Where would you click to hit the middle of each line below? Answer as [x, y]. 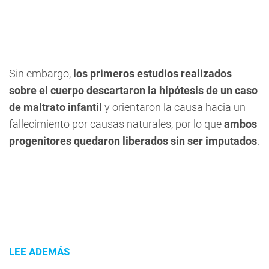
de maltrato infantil [57, 107]
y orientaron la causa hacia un [175, 107]
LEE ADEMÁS [39, 252]
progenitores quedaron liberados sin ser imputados [133, 141]
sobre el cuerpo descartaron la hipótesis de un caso [133, 91]
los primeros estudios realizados [151, 74]
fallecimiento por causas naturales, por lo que [116, 124]
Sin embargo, [40, 74]
